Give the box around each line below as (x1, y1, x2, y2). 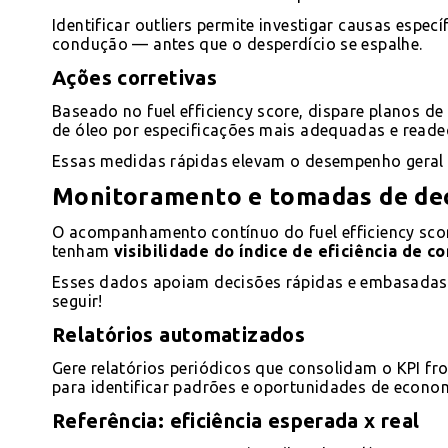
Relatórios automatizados (52, 322, 306, 346)
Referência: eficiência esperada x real (52, 408, 420, 432)
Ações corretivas (52, 65, 218, 89)
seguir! (52, 291, 103, 310)
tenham (52, 241, 114, 260)
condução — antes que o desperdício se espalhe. (52, 34, 423, 53)
